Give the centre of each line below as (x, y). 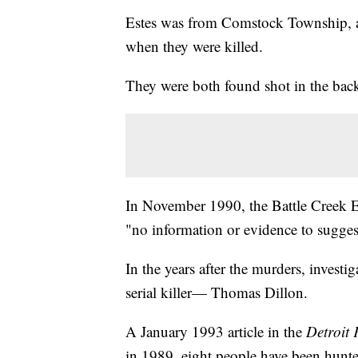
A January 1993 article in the (216, 332)
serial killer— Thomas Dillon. (217, 292)
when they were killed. (194, 46)
